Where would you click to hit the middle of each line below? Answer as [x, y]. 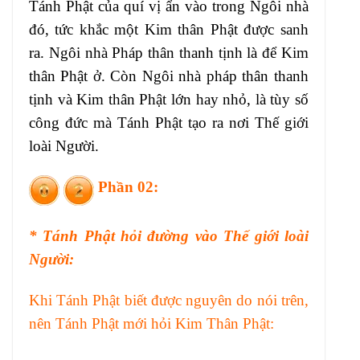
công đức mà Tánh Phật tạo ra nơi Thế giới [169, 122]
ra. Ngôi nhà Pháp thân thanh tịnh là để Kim [169, 52]
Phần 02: [128, 187]
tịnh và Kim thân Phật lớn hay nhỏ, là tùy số [169, 99]
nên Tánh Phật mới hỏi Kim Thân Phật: [151, 324]
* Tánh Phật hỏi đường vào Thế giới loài [169, 235]
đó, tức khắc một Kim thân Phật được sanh [169, 29]
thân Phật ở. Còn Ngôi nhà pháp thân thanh [169, 76]
